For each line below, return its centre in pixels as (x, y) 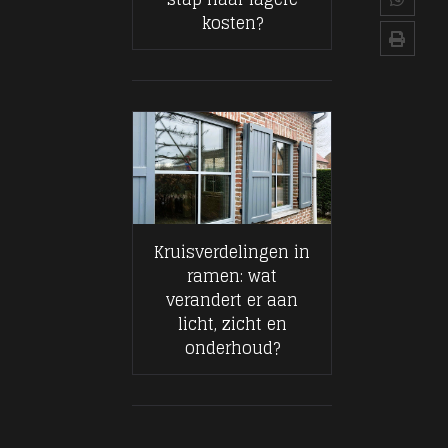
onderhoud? (232, 347)
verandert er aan (232, 299)
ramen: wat (232, 275)
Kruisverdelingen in (232, 251)
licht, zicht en (232, 323)
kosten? (232, 23)
